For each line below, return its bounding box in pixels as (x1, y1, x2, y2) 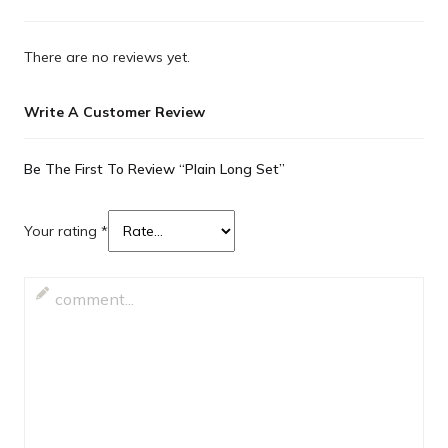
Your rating (24, 221, 102, 240)
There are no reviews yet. (24, 47, 191, 66)
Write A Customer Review (24, 102, 206, 121)
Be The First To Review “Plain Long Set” (24, 159, 286, 178)
